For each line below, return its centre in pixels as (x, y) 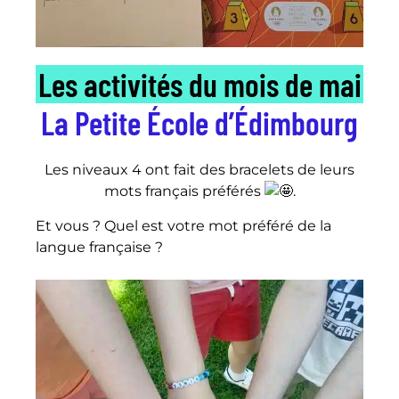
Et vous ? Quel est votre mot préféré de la (183, 225)
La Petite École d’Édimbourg (199, 123)
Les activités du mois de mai (199, 85)
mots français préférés (184, 191)
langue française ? (99, 247)
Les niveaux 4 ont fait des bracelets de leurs (199, 170)
